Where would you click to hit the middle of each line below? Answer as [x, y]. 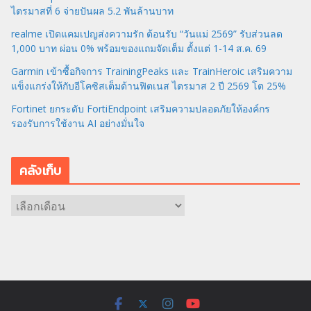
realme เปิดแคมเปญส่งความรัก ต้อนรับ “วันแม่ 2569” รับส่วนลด [147, 33]
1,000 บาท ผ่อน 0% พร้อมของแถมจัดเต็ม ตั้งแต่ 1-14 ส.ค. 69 [139, 48]
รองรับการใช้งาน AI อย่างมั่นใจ [78, 123]
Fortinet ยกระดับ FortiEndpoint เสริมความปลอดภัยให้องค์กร [141, 108]
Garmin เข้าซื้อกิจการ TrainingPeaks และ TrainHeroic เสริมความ [152, 71]
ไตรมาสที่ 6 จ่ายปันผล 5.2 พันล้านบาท [92, 10]
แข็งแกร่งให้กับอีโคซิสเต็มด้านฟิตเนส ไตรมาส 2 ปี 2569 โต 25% [149, 85]
